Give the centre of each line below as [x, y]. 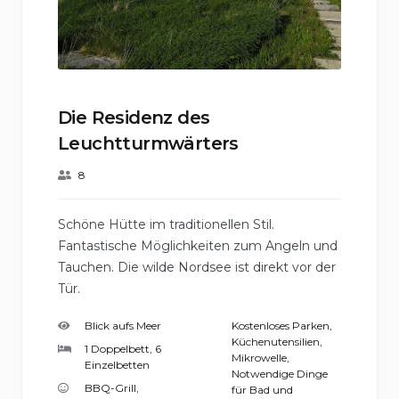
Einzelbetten [117, 365]
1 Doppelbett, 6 [123, 349]
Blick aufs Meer [123, 326]
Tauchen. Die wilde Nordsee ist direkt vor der [197, 268]
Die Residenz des [134, 118]
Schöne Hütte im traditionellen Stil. [166, 225]
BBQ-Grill [110, 388]
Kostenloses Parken [281, 326]
